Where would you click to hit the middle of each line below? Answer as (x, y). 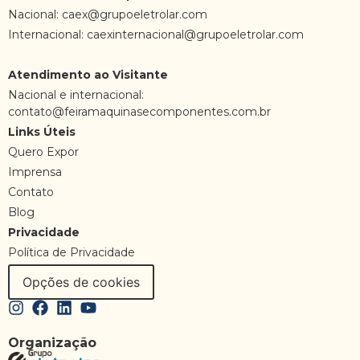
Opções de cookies (81, 282)
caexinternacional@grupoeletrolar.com (195, 34)
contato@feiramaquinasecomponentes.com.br (139, 111)
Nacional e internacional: (76, 94)
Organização (52, 342)
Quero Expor (43, 151)
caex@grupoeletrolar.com (135, 14)
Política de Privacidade (72, 252)
